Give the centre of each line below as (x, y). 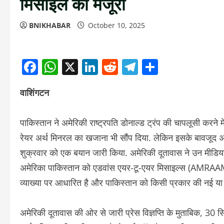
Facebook (74, 67)
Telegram (173, 67)
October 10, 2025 (116, 25)
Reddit (142, 67)
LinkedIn (130, 67)
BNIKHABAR (50, 25)
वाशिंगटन (34, 93)
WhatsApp (96, 67)
